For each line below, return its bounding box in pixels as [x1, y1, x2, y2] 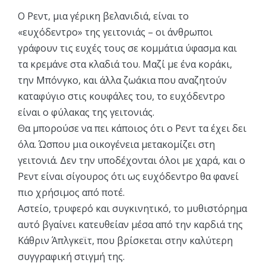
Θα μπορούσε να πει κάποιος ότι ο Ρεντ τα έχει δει [18, 122, 246, 135]
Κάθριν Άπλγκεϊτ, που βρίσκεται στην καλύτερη [18, 234, 233, 247]
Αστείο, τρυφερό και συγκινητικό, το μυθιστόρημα [18, 202, 247, 215]
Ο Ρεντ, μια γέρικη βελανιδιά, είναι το [18, 9, 189, 23]
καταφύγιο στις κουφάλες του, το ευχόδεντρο [18, 90, 225, 103]
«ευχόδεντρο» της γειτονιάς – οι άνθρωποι [18, 26, 213, 39]
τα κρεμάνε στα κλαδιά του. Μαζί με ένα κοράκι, [18, 58, 232, 71]
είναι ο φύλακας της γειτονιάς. [18, 106, 154, 119]
